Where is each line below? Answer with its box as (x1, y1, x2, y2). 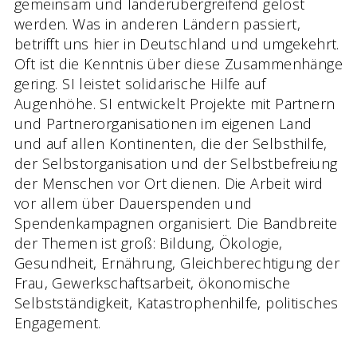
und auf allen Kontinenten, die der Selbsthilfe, (14, 133, 328, 153)
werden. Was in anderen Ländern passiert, (14, 14, 300, 33)
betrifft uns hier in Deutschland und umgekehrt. (14, 33, 339, 53)
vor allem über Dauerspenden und (14, 193, 253, 213)
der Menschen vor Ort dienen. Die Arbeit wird (14, 173, 324, 193)
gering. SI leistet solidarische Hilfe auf (14, 73, 266, 93)
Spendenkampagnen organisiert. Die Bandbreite (14, 213, 338, 233)
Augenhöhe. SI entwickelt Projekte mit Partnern (14, 93, 335, 113)
